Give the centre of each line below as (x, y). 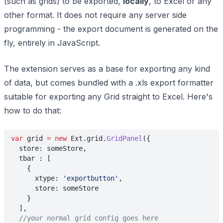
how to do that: (33, 111)
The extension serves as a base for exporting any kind (107, 69)
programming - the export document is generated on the (111, 29)
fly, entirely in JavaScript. (52, 43)
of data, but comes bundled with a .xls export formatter (109, 83)
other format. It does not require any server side (95, 15)
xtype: (37, 178)
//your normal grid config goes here (85, 218)
